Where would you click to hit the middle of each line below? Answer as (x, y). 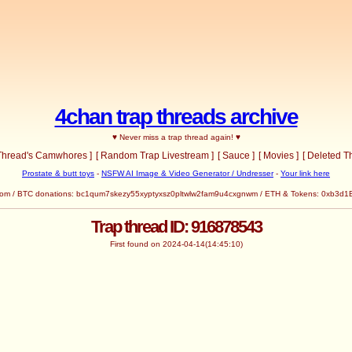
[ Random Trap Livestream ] (154, 155)
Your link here (305, 173)
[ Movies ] (278, 155)
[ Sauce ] (236, 155)
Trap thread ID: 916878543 (176, 227)
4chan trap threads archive (176, 116)
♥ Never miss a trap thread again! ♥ (176, 137)
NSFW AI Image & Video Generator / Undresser (187, 173)
